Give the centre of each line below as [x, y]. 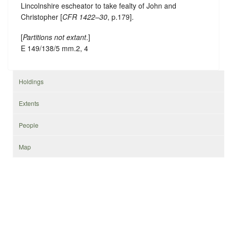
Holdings [31, 81]
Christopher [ [42, 17]
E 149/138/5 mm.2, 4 [54, 48]
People [29, 125]
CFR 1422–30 [85, 17]
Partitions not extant [54, 37]
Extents [29, 103]
